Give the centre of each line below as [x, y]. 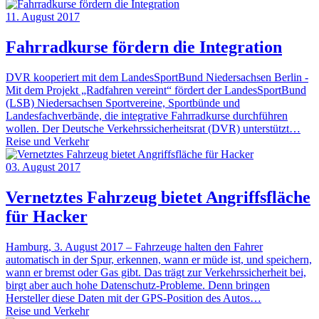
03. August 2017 [43, 167]
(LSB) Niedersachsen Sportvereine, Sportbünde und [123, 103]
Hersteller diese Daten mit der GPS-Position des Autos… [134, 298]
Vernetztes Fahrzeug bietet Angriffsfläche [158, 197]
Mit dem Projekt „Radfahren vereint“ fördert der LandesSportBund [156, 90]
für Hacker [47, 216]
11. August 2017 [43, 17]
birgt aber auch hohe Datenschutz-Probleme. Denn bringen [138, 285]
